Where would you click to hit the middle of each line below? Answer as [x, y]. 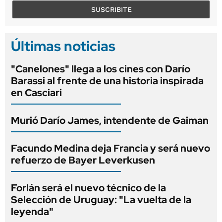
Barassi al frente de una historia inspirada [107, 81]
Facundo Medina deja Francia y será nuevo [111, 148]
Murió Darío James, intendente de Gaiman [110, 120]
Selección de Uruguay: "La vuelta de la [101, 199]
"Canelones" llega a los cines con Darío [101, 69]
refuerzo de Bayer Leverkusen [83, 160]
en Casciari [36, 92]
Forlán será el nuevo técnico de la [88, 188]
